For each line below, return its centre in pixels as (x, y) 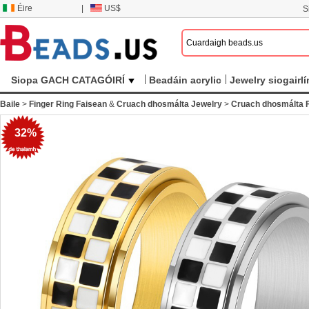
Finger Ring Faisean (68, 104)
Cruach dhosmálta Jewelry (169, 104)
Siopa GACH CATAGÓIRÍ (68, 80)
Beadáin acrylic (185, 80)
